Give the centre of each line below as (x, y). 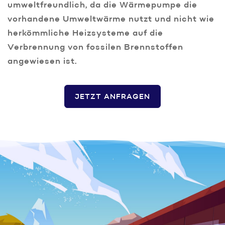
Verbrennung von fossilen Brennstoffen (95, 48)
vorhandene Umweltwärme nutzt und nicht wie (111, 20)
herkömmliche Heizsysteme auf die (85, 34)
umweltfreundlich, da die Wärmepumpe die (102, 6)
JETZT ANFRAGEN (113, 97)
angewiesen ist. (42, 62)
